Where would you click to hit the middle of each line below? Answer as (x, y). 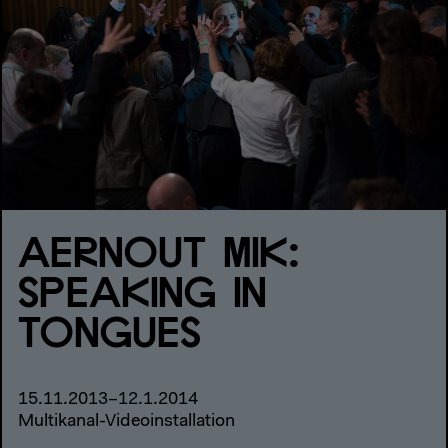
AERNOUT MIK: (159, 255)
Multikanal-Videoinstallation (126, 422)
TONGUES (110, 335)
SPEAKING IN (143, 295)
